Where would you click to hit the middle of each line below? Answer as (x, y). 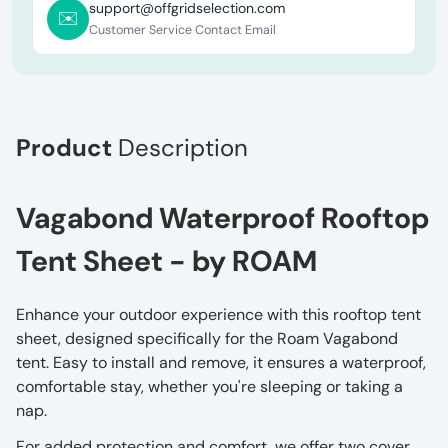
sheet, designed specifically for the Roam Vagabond (207, 338)
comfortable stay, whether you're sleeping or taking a (209, 386)
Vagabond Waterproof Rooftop (222, 217)
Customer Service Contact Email (182, 30)
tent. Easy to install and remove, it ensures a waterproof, (221, 362)
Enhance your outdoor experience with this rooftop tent (218, 314)
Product (67, 147)
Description (183, 147)
